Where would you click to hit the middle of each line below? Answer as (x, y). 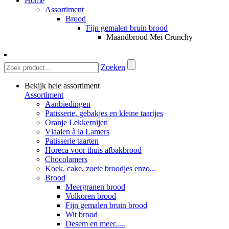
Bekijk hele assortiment (62, 85)
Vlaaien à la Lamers (77, 131)
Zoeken (113, 67)
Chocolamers (66, 159)
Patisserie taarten (72, 141)
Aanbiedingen (68, 104)
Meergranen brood (95, 187)
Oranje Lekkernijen (76, 122)
